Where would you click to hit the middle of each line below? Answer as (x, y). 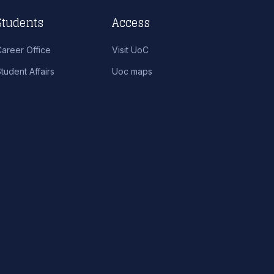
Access (131, 22)
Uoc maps (132, 72)
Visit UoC (131, 50)
